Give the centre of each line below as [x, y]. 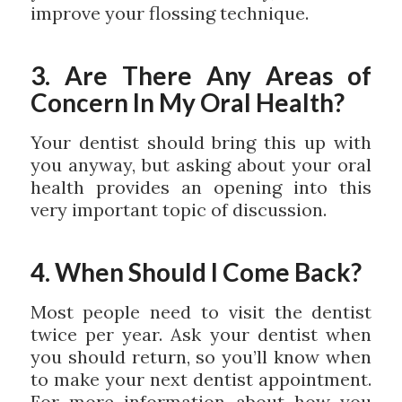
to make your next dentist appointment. [201, 380]
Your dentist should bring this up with [201, 143]
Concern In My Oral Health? [187, 103]
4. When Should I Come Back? [196, 272]
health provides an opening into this [201, 188]
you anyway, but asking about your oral [201, 165]
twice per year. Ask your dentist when [201, 335]
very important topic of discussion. [178, 210]
